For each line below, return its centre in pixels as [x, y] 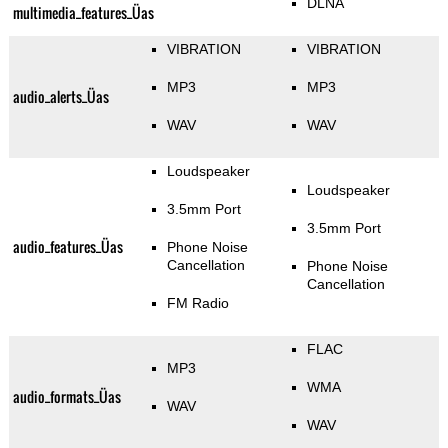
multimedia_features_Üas [83, 13]
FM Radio [198, 303]
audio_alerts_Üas [60, 97]
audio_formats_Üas [66, 397]
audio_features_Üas [67, 247]
